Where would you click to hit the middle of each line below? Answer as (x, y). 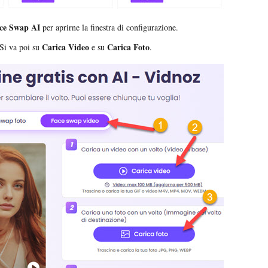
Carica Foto (128, 47)
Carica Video (66, 47)
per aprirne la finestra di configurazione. (109, 28)
